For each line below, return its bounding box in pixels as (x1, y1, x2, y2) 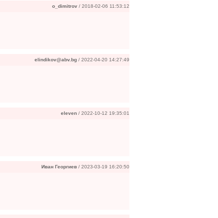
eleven (61, 110, 77, 116)
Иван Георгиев (41, 164, 77, 169)
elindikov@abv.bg (35, 57, 77, 62)
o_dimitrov (52, 3, 77, 9)
